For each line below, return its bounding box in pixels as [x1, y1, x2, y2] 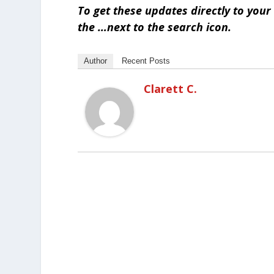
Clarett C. [144, 81, 198, 97]
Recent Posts [122, 56, 171, 66]
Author [84, 56, 108, 66]
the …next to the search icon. [78, 20, 232, 35]
